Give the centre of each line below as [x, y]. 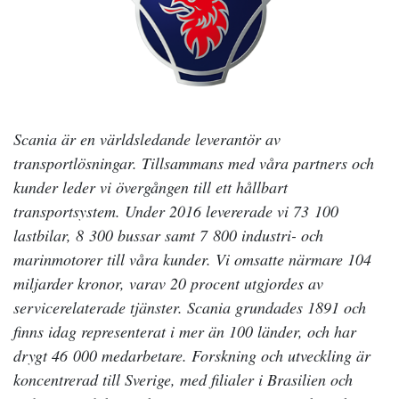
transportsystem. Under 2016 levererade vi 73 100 [176, 212]
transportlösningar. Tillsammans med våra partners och [194, 163]
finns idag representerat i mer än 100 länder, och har [185, 332]
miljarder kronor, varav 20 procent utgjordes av [168, 284]
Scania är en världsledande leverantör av [147, 139]
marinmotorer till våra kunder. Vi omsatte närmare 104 [192, 260]
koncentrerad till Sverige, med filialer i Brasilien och [183, 380]
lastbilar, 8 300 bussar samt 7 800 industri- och [168, 236]
